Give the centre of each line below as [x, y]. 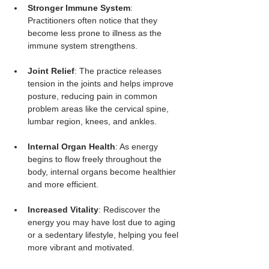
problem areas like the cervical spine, [99, 108]
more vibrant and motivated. [81, 247]
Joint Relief [51, 71]
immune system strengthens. [83, 45]
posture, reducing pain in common [94, 96]
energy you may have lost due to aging [103, 222]
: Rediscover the [131, 209]
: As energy [138, 146]
